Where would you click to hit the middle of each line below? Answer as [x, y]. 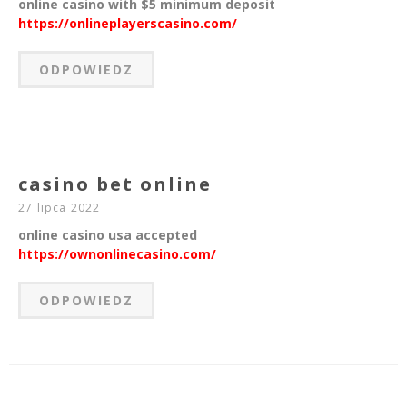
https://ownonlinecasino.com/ [117, 254]
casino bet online [115, 184]
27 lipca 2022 [60, 208]
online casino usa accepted [108, 235]
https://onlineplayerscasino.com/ [128, 24]
